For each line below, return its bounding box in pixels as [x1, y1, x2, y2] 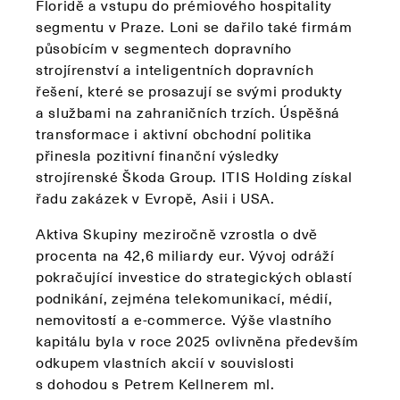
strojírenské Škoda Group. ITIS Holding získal [36, 165, 353, 187]
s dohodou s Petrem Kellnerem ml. [36, 372, 275, 395]
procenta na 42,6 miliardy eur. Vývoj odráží [36, 244, 335, 266]
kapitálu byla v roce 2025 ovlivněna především [36, 329, 359, 352]
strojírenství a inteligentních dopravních [36, 58, 314, 80]
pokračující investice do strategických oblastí [36, 265, 353, 287]
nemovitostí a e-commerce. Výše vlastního [36, 308, 332, 330]
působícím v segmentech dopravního [36, 37, 293, 59]
